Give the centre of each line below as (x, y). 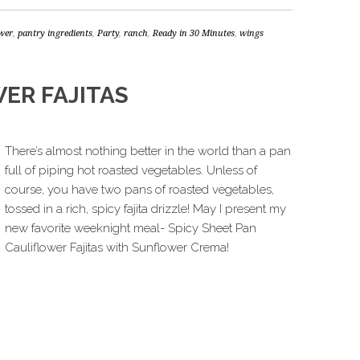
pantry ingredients (55, 33)
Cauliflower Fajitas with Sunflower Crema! (117, 247)
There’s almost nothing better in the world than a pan (148, 151)
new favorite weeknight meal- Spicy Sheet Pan (131, 228)
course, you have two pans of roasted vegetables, (139, 190)
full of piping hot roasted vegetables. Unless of (131, 170)
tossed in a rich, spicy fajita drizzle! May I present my (145, 209)
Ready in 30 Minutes (194, 33)
